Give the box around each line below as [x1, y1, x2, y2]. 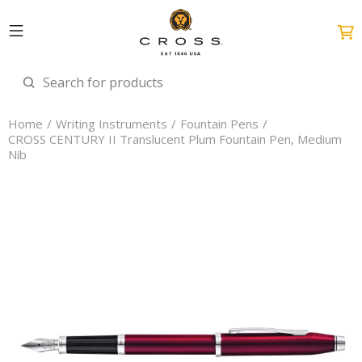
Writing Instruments [56, 116, 167, 132]
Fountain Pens [180, 116, 259, 132]
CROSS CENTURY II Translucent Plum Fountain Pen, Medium [8, 131, 342, 147]
